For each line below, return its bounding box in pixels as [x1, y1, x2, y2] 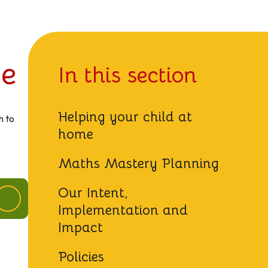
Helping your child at [58, 108, 193, 126]
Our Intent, [58, 184, 129, 202]
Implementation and [58, 202, 188, 219]
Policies [58, 248, 105, 266]
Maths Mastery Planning [58, 155, 220, 172]
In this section [58, 62, 197, 89]
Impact [58, 219, 103, 236]
